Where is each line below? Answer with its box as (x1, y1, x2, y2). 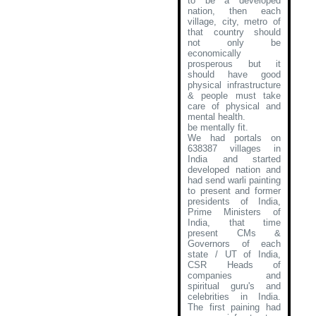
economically (188, 48, 241, 59)
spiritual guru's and (188, 281, 281, 291)
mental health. (188, 111, 245, 122)
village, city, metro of (188, 16, 281, 27)
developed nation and (188, 164, 281, 175)
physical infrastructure (188, 80, 281, 90)
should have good (188, 69, 281, 80)
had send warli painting (188, 175, 281, 186)
